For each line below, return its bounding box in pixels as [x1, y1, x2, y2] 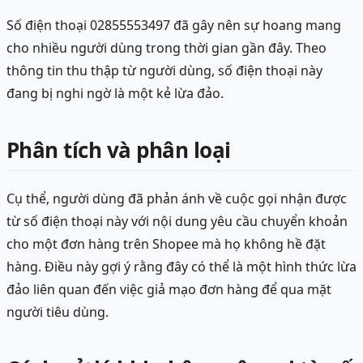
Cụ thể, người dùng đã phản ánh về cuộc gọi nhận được [6, 190, 347, 208]
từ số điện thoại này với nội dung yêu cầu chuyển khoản [6, 212, 348, 231]
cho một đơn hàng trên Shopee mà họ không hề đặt [6, 235, 326, 254]
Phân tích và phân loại [6, 135, 231, 165]
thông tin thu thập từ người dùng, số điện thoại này [6, 62, 322, 80]
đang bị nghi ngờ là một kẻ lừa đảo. [6, 84, 224, 103]
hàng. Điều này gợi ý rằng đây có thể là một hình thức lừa [6, 258, 357, 276]
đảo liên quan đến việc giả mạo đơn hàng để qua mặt [6, 280, 331, 299]
